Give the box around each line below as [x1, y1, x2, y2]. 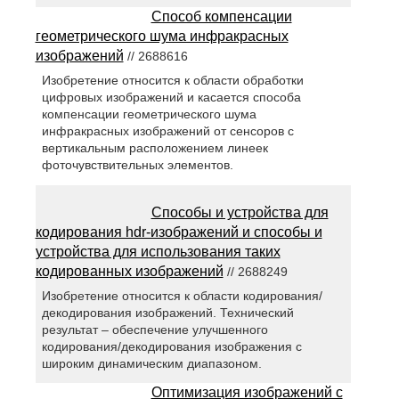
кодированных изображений [35, 263, 224, 279]
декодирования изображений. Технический [41, 305, 294, 320]
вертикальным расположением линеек [41, 141, 268, 156]
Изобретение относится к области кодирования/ [41, 288, 322, 303]
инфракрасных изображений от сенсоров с [41, 124, 294, 139]
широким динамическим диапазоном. [41, 355, 262, 370]
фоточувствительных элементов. [41, 158, 233, 173]
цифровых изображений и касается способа [41, 90, 301, 105]
